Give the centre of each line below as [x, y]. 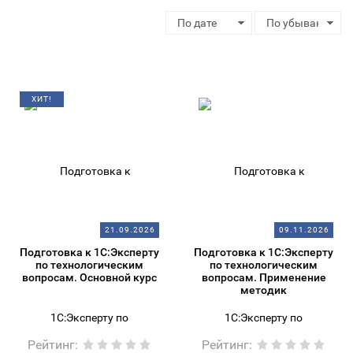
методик [264, 290]
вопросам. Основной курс [89, 277]
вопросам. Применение [264, 277]
